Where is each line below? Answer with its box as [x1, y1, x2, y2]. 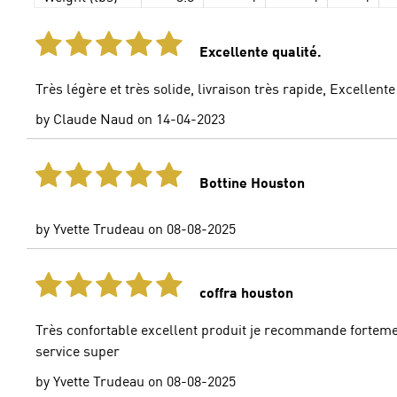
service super [35, 341, 121, 360]
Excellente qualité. [199, 42, 323, 60]
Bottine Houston [199, 173, 306, 191]
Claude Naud [50, 109, 135, 128]
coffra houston [199, 283, 294, 301]
